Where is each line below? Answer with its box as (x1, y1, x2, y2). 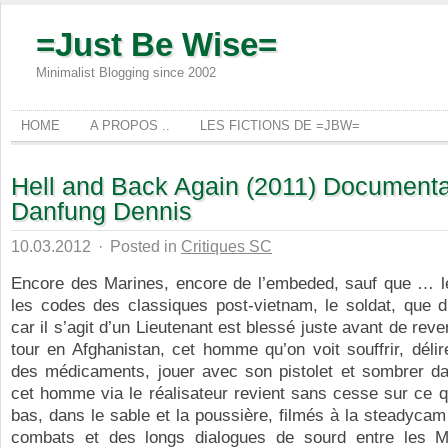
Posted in (106, 237, 181, 255)
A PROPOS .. (90, 118, 170, 133)
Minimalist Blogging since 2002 (36, 65, 216, 80)
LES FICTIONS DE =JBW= (200, 118, 360, 133)
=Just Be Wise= (36, 26, 277, 63)
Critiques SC (181, 237, 272, 255)
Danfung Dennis (11, 197, 192, 225)
